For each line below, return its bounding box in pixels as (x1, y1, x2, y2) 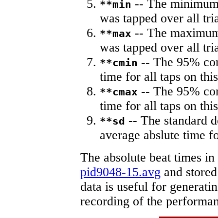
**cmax (100, 86, 138, 98)
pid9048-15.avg (80, 165, 161, 180)
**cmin (100, 56, 138, 69)
